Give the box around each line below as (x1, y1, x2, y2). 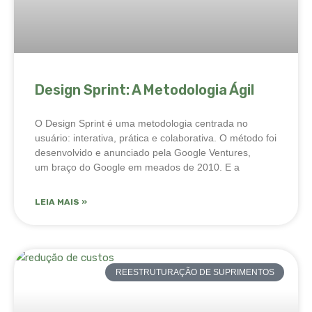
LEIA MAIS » (35, 196, 87, 207)
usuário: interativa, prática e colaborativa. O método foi (35, 132, 276, 143)
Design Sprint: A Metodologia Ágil (35, 81, 254, 98)
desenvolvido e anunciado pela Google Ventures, (35, 146, 251, 158)
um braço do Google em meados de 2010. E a (35, 161, 240, 173)
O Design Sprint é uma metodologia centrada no (35, 117, 248, 129)
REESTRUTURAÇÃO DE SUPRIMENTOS (115, 267, 274, 277)
